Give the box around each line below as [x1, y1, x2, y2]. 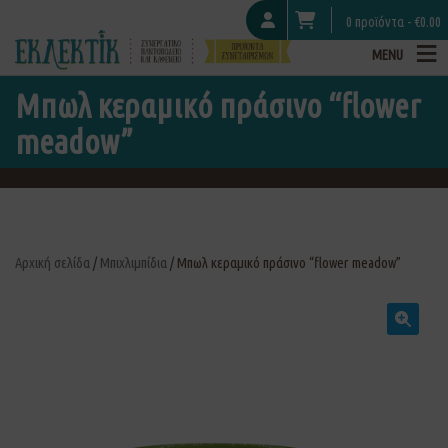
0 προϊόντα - [346, 14, 414, 30]
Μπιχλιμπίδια [100, 253, 167, 271]
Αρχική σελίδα [15, 253, 90, 271]
